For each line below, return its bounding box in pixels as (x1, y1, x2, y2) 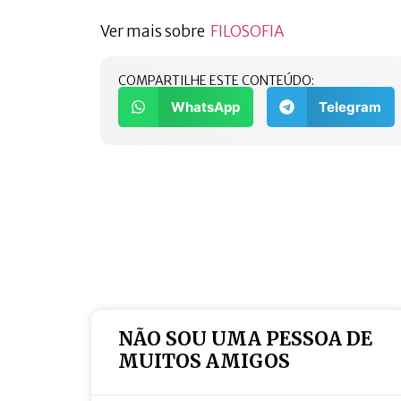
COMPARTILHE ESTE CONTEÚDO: (118, 73, 314, 90)
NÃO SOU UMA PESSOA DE (118, 327, 372, 351)
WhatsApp (170, 98, 240, 115)
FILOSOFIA (210, 21, 285, 41)
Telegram (319, 98, 381, 115)
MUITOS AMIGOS (118, 349, 290, 373)
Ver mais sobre (100, 21, 210, 41)
